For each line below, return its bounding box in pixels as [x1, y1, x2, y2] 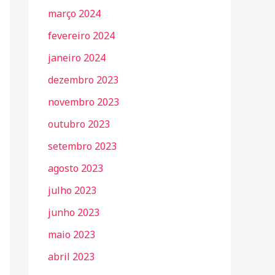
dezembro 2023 [48, 73, 118, 87]
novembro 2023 [48, 95, 119, 109]
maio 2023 [48, 228, 95, 241]
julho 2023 [48, 184, 96, 197]
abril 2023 [48, 250, 95, 263]
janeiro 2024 [48, 51, 106, 64]
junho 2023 [48, 206, 99, 219]
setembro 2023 [48, 139, 117, 153]
